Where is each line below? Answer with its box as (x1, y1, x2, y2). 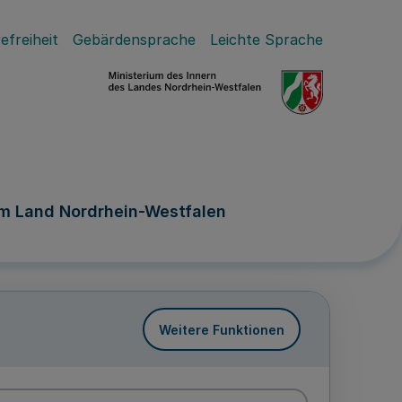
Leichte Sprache (210, 31, 323, 48)
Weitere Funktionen (159, 321, 284, 337)
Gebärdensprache (73, 31, 196, 48)
